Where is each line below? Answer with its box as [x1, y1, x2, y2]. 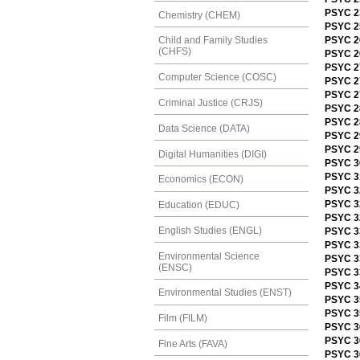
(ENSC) [158, 261, 192, 273]
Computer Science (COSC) [158, 72, 276, 84]
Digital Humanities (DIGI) [158, 148, 267, 160]
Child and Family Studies [158, 35, 268, 47]
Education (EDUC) [158, 199, 239, 211]
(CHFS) [158, 46, 191, 58]
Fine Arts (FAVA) [158, 338, 227, 350]
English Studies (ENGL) [158, 224, 262, 236]
